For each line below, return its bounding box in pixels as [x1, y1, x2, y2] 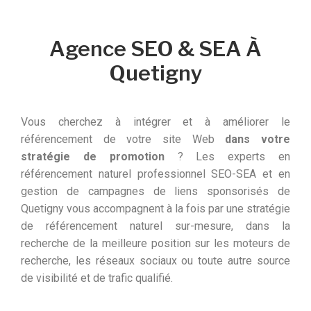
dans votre [225, 132, 291, 146]
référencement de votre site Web [21, 132, 226, 146]
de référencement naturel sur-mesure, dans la [21, 219, 290, 233]
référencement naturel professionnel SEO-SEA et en [21, 167, 290, 180]
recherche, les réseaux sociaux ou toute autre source [21, 253, 290, 267]
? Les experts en [164, 149, 291, 163]
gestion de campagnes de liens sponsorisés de [21, 184, 290, 198]
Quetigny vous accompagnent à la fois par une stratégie [21, 201, 290, 215]
